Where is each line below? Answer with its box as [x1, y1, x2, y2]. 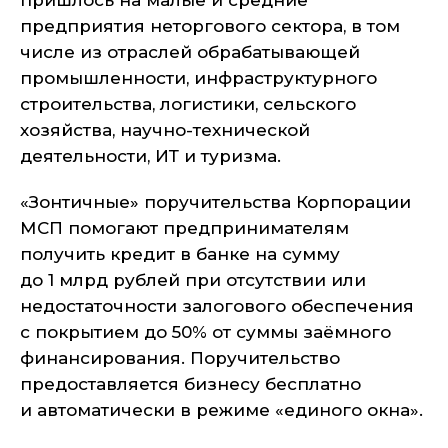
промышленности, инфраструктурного [20, 68, 377, 88]
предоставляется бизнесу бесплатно [20, 374, 361, 394]
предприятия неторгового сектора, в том [20, 16, 400, 36]
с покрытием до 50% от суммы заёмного [20, 322, 391, 342]
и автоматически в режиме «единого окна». [20, 400, 423, 420]
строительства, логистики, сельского [20, 94, 356, 114]
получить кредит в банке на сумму [20, 244, 340, 264]
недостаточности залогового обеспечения [20, 296, 414, 316]
